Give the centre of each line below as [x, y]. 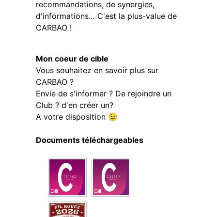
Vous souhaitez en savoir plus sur [97, 70]
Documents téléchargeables [90, 140]
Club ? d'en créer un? [75, 105]
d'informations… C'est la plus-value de [106, 16]
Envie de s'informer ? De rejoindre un [104, 93]
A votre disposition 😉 [77, 116]
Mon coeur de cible [72, 58]
